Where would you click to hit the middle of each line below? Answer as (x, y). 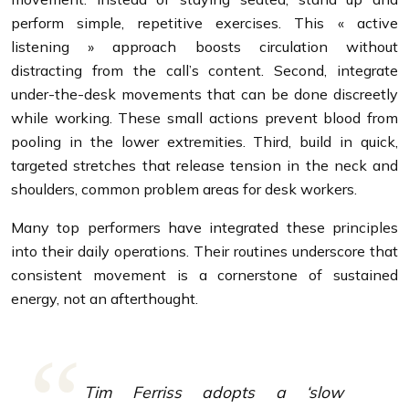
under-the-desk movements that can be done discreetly (204, 94)
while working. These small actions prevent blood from (204, 117)
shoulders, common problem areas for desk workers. (184, 189)
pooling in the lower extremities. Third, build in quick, (204, 141)
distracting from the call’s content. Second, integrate (204, 70)
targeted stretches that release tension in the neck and (204, 165)
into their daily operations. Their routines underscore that (204, 251)
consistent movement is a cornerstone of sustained (204, 274)
